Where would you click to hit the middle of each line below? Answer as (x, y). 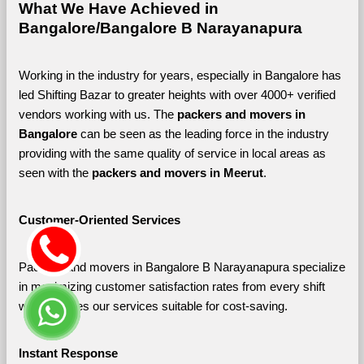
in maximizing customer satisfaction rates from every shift (171, 286)
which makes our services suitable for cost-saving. (153, 306)
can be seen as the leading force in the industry (204, 134)
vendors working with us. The (97, 114)
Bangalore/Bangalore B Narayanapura (160, 28)
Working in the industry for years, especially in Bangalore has (180, 75)
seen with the (55, 173)
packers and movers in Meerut (177, 173)
